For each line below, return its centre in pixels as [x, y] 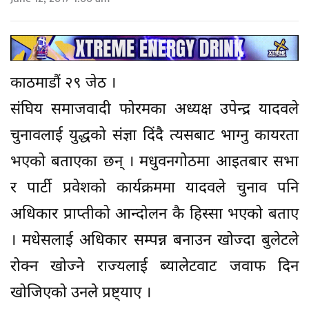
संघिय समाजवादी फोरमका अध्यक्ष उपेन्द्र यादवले [154, 110]
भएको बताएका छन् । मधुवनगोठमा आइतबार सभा [154, 163]
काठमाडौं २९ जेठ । [63, 84]
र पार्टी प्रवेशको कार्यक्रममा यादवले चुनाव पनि [154, 189]
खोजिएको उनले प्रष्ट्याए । [81, 294]
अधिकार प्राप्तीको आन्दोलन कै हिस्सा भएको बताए [154, 215]
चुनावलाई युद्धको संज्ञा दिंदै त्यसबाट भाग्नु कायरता [154, 137]
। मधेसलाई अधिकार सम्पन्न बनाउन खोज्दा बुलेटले [154, 241]
